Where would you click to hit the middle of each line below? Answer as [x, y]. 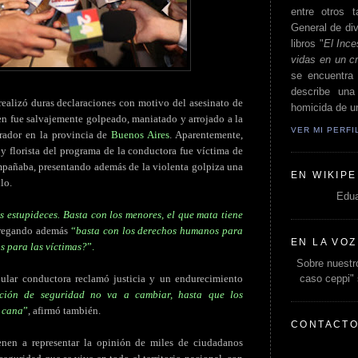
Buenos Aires [141, 135]
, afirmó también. [64, 311]
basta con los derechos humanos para [159, 231]
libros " [307, 44]
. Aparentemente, [207, 135]
